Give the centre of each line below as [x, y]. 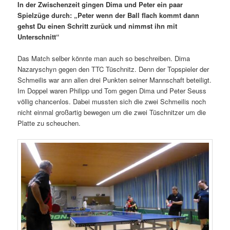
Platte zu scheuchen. [49, 123]
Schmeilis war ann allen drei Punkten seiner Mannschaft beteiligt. [115, 80]
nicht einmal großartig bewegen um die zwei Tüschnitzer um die [112, 112]
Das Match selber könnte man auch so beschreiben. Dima [104, 59]
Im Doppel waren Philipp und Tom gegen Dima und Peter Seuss [112, 91]
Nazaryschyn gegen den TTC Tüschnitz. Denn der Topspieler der [113, 69]
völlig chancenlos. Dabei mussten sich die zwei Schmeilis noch [112, 102]
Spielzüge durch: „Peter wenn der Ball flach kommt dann [109, 15]
